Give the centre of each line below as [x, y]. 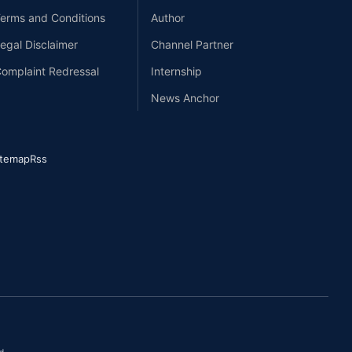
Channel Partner [192, 45]
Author [168, 18]
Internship [176, 71]
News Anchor [185, 98]
